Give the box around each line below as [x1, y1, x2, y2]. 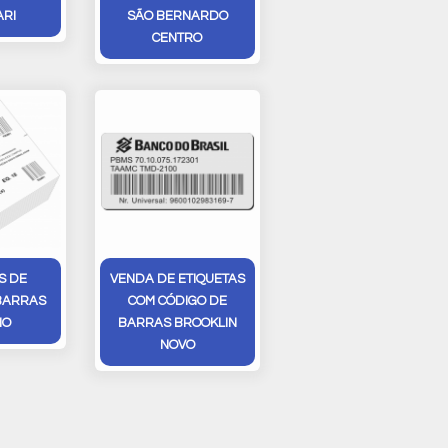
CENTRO [152, 30, 203, 45]
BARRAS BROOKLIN [117, 315, 237, 330]
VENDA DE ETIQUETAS [109, 271, 245, 286]
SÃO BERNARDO [126, 8, 228, 23]
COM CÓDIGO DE [127, 293, 227, 308]
